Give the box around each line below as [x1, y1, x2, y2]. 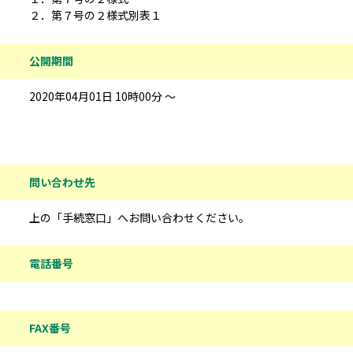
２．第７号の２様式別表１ [29, 6, 162, 23]
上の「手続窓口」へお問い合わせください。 [29, 209, 250, 225]
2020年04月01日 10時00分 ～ [29, 87, 176, 104]
